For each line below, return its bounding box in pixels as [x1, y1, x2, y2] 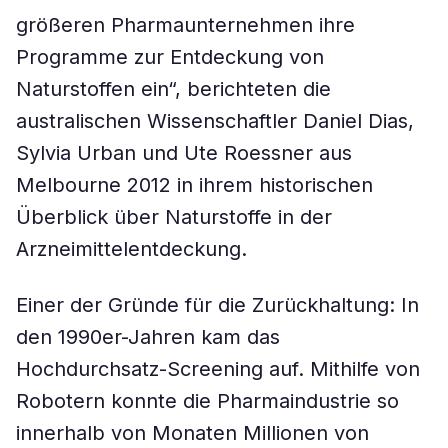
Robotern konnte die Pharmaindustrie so [16, 389, 399, 413]
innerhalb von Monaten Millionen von [16, 421, 369, 445]
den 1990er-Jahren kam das [16, 325, 280, 349]
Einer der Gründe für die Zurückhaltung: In [16, 293, 419, 317]
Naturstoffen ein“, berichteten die [16, 77, 331, 101]
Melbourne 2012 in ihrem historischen [16, 173, 373, 197]
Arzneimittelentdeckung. [16, 237, 247, 261]
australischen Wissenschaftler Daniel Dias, [16, 109, 414, 133]
